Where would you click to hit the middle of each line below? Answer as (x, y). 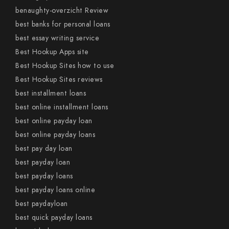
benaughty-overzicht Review (62, 10)
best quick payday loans (54, 217)
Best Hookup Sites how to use (65, 66)
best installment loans (51, 93)
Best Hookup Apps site (52, 52)
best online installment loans (62, 107)
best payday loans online (55, 190)
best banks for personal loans (63, 24)
